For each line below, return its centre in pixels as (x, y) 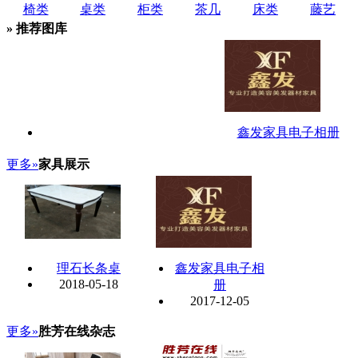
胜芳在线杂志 (77, 331)
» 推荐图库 (37, 28)
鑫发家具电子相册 (288, 132)
